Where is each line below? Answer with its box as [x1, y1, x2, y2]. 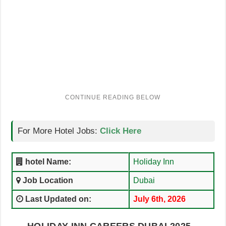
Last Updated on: [23, 195, 91, 203]
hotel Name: [23, 157, 71, 166]
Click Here [100, 126, 142, 136]
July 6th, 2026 [133, 195, 186, 203]
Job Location [20, 176, 73, 185]
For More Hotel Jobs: [18, 126, 98, 136]
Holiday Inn [133, 157, 174, 166]
